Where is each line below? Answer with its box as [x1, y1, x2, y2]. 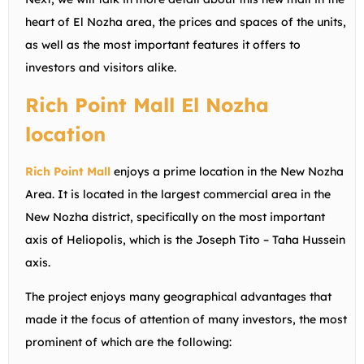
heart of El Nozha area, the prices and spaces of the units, [25, 14, 346, 29]
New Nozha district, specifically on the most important [25, 209, 325, 224]
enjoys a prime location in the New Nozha [114, 163, 344, 179]
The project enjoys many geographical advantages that [25, 288, 331, 304]
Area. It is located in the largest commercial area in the [25, 186, 331, 201]
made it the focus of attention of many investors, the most [25, 311, 347, 327]
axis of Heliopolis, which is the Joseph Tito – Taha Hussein [25, 232, 345, 247]
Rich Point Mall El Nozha [25, 92, 269, 117]
